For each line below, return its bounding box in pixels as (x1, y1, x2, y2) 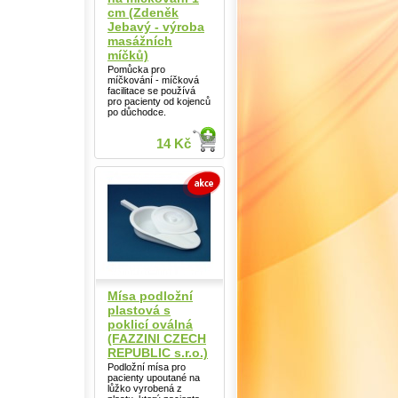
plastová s (107, 302, 171, 317)
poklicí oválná (107, 316, 193, 331)
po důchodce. (107, 106, 166, 117)
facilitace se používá (107, 84, 195, 96)
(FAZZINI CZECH (107, 330, 206, 346)
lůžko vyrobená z (107, 382, 182, 394)
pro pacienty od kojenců (107, 95, 211, 107)
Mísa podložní (107, 288, 193, 303)
